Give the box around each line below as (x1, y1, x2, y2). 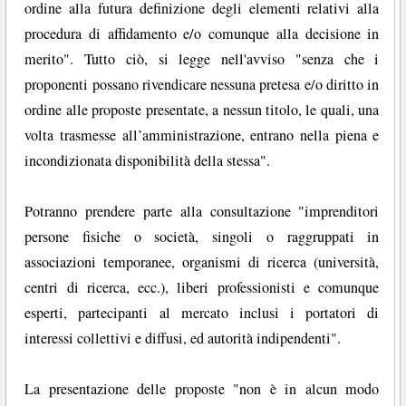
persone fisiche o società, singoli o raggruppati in (24, 226, 380, 246)
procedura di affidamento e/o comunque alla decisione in (24, 23, 380, 43)
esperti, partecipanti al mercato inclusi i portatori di (24, 302, 380, 323)
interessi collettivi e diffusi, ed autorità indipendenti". (24, 327, 342, 348)
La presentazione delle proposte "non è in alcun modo (24, 378, 380, 399)
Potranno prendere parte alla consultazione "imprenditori (24, 200, 380, 221)
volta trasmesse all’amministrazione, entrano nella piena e (24, 124, 380, 145)
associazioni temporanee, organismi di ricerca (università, (24, 251, 380, 272)
